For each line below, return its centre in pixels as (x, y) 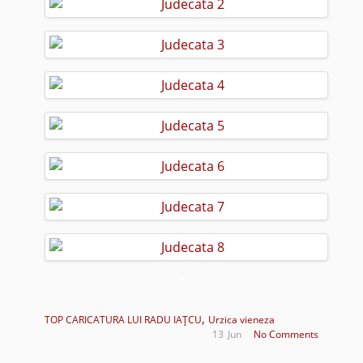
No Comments (286, 334)
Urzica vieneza (241, 319)
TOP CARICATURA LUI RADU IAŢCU (123, 319)
